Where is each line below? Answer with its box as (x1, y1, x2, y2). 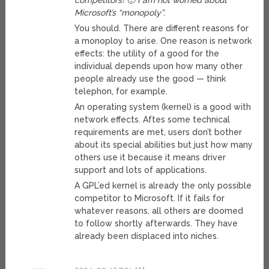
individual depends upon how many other (74, 61, 243, 71)
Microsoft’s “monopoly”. (74, 8, 166, 18)
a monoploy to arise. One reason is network (74, 36, 252, 46)
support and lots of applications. (74, 165, 207, 175)
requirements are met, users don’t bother (74, 127, 243, 138)
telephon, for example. (74, 86, 168, 97)
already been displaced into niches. (74, 231, 219, 241)
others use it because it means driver (74, 153, 226, 163)
